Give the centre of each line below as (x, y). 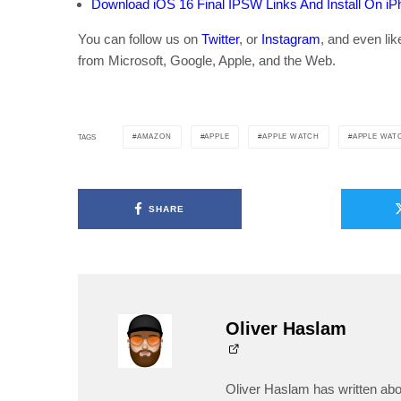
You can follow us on (140, 39)
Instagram (291, 39)
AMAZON (154, 137)
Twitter (220, 39)
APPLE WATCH (291, 137)
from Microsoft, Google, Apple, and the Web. (207, 61)
